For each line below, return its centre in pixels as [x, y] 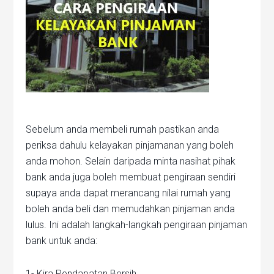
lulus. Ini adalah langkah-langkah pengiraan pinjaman [137, 225]
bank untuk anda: [62, 241]
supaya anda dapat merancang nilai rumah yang [128, 193]
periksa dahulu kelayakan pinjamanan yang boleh [130, 146]
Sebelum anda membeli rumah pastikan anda [123, 130]
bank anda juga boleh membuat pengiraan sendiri [131, 177]
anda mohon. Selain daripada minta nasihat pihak [131, 161]
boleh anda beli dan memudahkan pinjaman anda [131, 209]
